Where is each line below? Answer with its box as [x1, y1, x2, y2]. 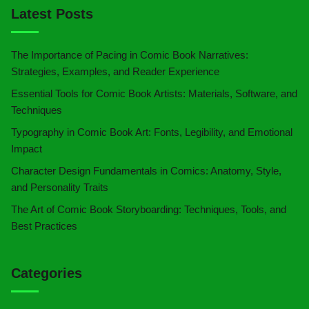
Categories [11, 266, 82, 281]
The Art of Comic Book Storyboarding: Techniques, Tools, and [11, 203, 286, 216]
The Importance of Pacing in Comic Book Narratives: [11, 49, 248, 61]
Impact [11, 143, 42, 155]
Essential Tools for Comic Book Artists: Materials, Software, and [11, 88, 297, 100]
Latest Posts [11, 6, 93, 22]
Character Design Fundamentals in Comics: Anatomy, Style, [11, 165, 281, 177]
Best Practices [11, 220, 77, 232]
